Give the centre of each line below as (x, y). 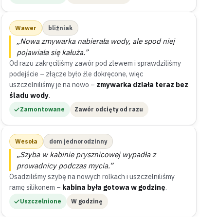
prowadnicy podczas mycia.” (65, 165)
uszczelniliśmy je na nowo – (53, 84)
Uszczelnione (41, 201)
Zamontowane (42, 109)
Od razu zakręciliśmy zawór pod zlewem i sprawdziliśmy (95, 63)
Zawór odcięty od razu (109, 109)
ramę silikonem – (36, 187)
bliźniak (60, 28)
